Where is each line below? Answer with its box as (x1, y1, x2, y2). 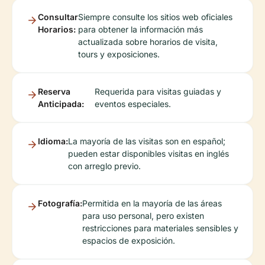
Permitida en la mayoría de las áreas (82, 198, 222, 208)
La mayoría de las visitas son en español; (68, 136, 225, 146)
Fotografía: (38, 198, 82, 208)
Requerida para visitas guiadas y (94, 86, 221, 96)
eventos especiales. (94, 99, 171, 109)
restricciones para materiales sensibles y (82, 223, 238, 233)
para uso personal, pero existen (82, 211, 204, 221)
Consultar (38, 12, 78, 22)
